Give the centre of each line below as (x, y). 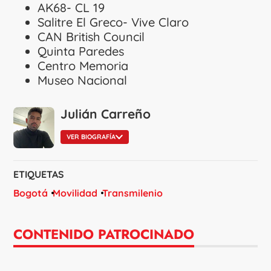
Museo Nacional (83, 80)
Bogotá (31, 193)
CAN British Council (91, 36)
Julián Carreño (106, 113)
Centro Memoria (83, 65)
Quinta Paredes (81, 51)
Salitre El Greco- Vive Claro (113, 22)
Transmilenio (133, 193)
